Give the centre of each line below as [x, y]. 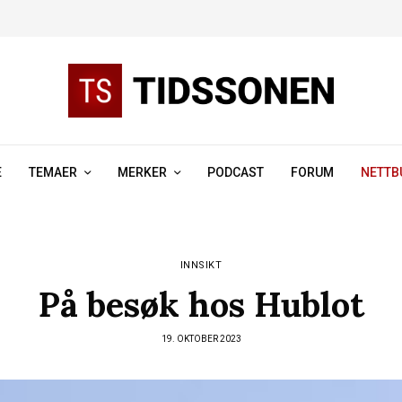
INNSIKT [201, 265]
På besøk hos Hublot [201, 304]
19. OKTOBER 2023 [201, 339]
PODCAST [236, 172]
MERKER [142, 172]
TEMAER [53, 172]
